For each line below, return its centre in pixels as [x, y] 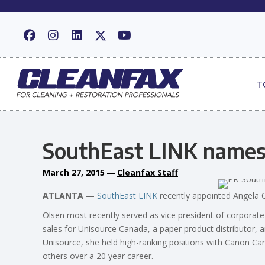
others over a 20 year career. [98, 256]
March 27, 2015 [74, 172]
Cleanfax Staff [148, 172]
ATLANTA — [69, 195]
